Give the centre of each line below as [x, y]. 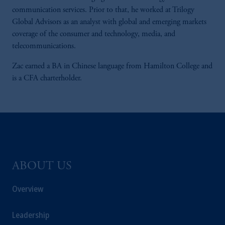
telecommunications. [45, 46]
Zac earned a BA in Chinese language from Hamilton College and [112, 66]
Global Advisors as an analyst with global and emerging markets [109, 22]
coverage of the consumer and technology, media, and [94, 34]
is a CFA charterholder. [48, 78]
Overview [28, 189]
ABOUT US [42, 167]
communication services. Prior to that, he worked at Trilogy [103, 10]
